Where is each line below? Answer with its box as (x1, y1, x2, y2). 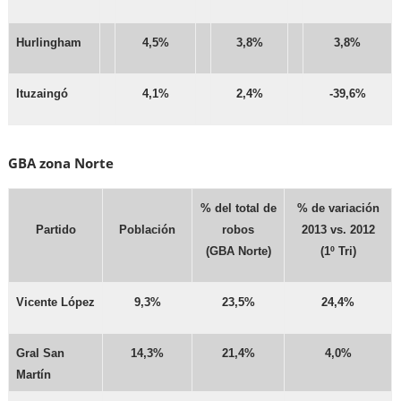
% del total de (200, 201, 277, 216)
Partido (35, 223, 76, 237)
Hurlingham (16, 36, 82, 50)
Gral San (16, 346, 65, 361)
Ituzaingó (16, 87, 69, 101)
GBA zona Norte (8, 154, 115, 173)
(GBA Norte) (205, 244, 271, 259)
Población (119, 223, 176, 237)
